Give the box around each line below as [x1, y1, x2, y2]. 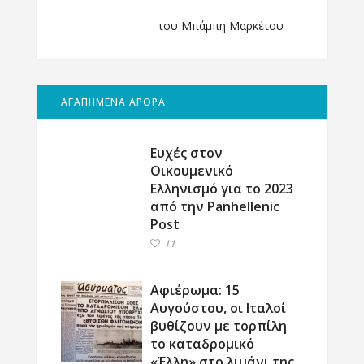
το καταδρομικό [150, 335, 254, 353]
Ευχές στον [150, 144, 223, 162]
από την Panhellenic [150, 197, 279, 215]
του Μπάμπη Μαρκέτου [158, 18, 284, 33]
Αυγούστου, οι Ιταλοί [150, 299, 286, 317]
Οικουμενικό [150, 162, 233, 180]
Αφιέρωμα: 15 [150, 281, 240, 299]
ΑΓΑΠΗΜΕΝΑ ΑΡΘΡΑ [61, 95, 166, 109]
